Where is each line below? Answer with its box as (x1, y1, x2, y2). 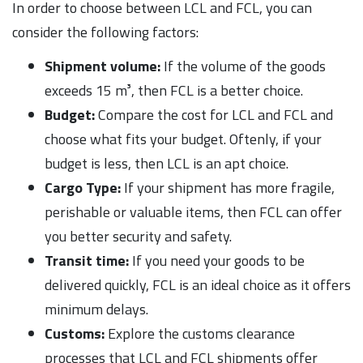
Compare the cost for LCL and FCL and (95, 103, 333, 126)
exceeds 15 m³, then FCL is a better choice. (45, 79, 303, 101)
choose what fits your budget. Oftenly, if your (45, 127, 322, 150)
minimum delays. (45, 297, 148, 320)
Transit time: (45, 249, 129, 271)
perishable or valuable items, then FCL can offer (45, 200, 342, 223)
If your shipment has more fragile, (121, 176, 335, 199)
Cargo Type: (45, 176, 121, 199)
